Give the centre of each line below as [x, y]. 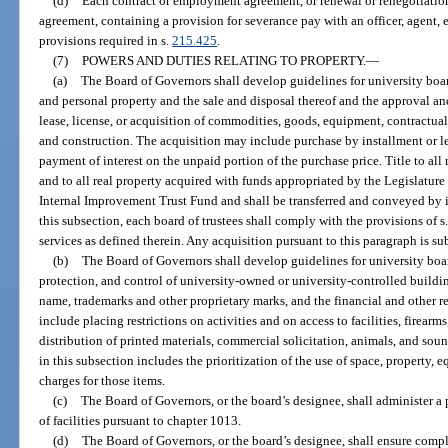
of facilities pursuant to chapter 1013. [140, 420]
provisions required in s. [106, 40]
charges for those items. [102, 380]
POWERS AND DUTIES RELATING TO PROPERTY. [223, 60]
